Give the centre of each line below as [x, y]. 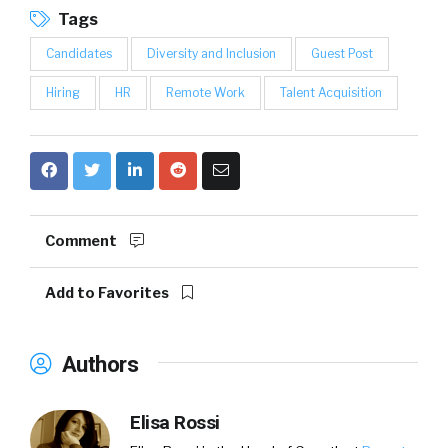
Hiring [63, 92]
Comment [82, 240]
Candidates [79, 53]
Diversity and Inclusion [211, 53]
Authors [97, 363]
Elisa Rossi [175, 422]
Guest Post [342, 53]
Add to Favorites [108, 292]
